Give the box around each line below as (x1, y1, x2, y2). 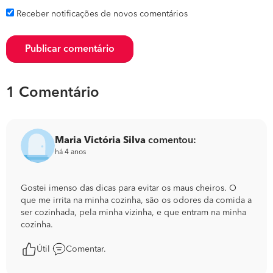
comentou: (146, 135, 196, 146)
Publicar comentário (25, 44, 115, 54)
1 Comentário (6, 86, 99, 101)
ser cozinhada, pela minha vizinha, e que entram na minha (21, 208, 246, 217)
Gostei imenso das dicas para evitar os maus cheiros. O (21, 184, 236, 193)
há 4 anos (55, 148, 86, 156)
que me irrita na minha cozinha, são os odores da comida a (21, 196, 252, 205)
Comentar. (66, 245, 106, 253)
